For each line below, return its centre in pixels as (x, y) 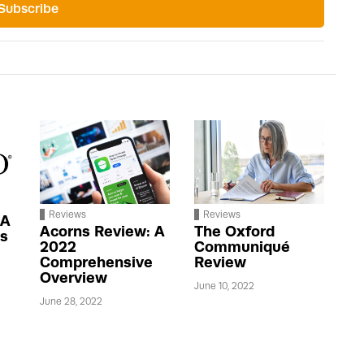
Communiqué (242, 246)
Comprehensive (96, 262)
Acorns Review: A (102, 231)
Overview (74, 277)
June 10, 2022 (224, 286)
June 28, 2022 (71, 301)
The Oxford (234, 231)
